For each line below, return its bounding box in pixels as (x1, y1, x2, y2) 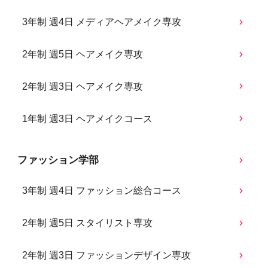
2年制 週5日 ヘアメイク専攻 (22, 49, 144, 60)
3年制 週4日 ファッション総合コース (22, 185, 182, 196)
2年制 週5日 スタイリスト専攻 (22, 218, 153, 229)
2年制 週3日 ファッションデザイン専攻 (22, 250, 191, 261)
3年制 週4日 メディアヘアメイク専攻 (22, 17, 182, 28)
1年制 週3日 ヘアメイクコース (22, 113, 153, 124)
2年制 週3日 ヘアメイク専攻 (22, 81, 144, 92)
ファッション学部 (17, 154, 99, 166)
